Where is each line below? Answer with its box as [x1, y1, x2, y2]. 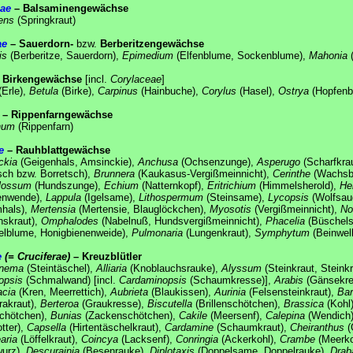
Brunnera [94, 167, 135, 180]
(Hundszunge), [32, 179, 104, 191]
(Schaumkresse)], [187, 273, 274, 286]
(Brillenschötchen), [192, 297, 284, 310]
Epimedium [122, 49, 173, 61]
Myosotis [210, 203, 251, 215]
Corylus [202, 84, 236, 97]
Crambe [280, 333, 315, 345]
